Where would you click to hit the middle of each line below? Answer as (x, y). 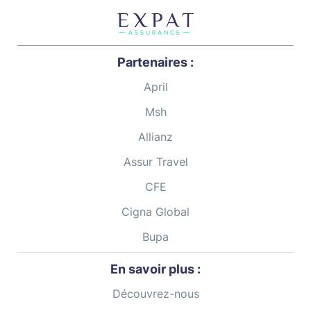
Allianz (155, 136)
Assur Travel (155, 161)
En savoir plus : (155, 269)
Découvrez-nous (155, 293)
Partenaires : (155, 62)
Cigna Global (155, 211)
